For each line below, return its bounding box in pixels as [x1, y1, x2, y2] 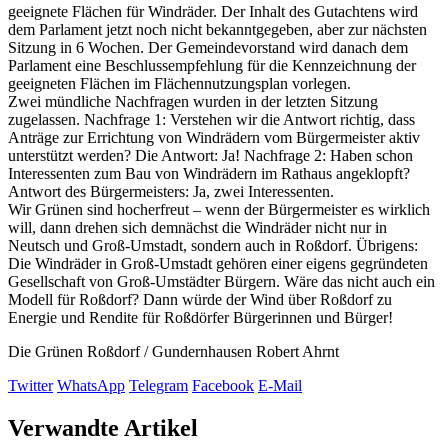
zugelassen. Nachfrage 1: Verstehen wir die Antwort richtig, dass [8, 110, 415, 128]
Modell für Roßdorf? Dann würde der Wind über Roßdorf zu [8, 290, 392, 308]
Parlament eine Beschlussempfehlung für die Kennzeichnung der [8, 56, 416, 74]
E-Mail [258, 376, 302, 394]
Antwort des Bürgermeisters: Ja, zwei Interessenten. [8, 182, 334, 200]
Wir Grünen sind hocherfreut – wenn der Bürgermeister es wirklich [8, 200, 430, 218]
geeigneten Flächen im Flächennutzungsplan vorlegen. [8, 74, 351, 92]
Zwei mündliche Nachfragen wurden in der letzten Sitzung [8, 92, 378, 110]
